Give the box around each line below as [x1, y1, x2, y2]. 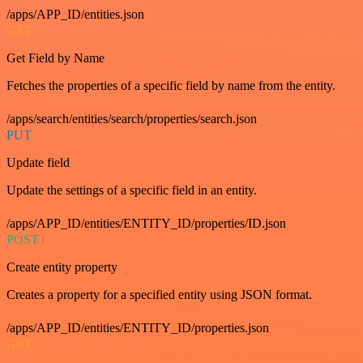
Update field [6, 156, 70, 169]
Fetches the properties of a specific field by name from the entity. [6, 79, 335, 92]
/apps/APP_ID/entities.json [6, 7, 144, 21]
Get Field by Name [6, 51, 105, 65]
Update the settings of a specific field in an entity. [6, 183, 257, 197]
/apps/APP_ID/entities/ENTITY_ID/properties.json [6, 321, 269, 335]
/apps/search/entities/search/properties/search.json [6, 112, 257, 126]
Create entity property [6, 260, 117, 274]
